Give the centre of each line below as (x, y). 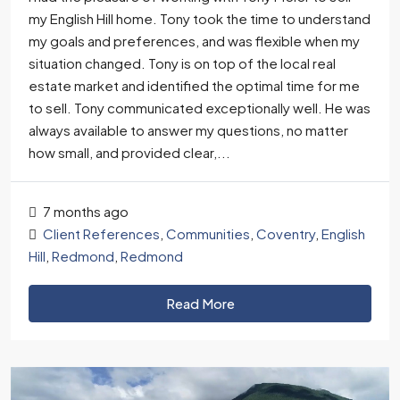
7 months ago (84, 211)
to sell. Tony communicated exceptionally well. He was (200, 108)
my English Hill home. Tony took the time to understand (200, 18)
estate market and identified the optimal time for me (194, 85)
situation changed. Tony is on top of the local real (182, 63)
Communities (208, 233)
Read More (200, 303)
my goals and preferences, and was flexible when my (194, 41)
